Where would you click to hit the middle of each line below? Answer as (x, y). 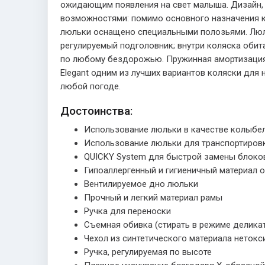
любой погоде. (91, 86)
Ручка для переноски (127, 211)
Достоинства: (96, 111)
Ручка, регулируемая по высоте (148, 252)
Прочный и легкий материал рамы (153, 197)
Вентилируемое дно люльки (141, 184)
